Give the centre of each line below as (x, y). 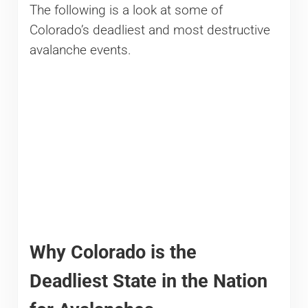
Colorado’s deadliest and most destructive (150, 30)
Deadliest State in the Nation (148, 280)
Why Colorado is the (113, 252)
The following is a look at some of (126, 10)
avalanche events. (80, 50)
